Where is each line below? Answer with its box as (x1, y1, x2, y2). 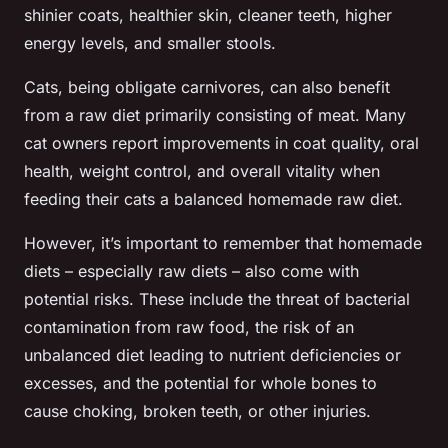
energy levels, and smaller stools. (24, 33, 276, 54)
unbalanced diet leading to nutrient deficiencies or (24, 345, 401, 366)
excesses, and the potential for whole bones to (24, 373, 377, 394)
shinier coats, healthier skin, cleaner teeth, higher (24, 5, 392, 26)
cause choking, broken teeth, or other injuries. (24, 401, 371, 422)
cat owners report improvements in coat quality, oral (24, 133, 419, 154)
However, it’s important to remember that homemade (24, 233, 422, 254)
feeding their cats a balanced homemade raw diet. (24, 189, 403, 210)
